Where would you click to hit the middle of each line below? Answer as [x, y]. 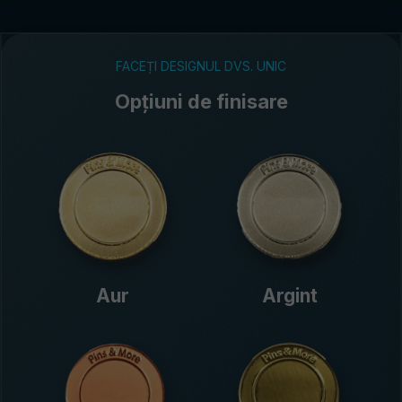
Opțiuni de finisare [201, 102]
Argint [289, 295]
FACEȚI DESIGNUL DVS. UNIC [201, 66]
